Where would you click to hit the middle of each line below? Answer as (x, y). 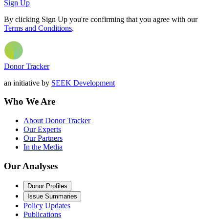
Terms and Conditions (38, 28)
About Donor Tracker (57, 121)
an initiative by (28, 83)
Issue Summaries (52, 196)
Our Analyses (31, 166)
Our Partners (43, 138)
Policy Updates (47, 205)
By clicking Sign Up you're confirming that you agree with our (101, 19)
